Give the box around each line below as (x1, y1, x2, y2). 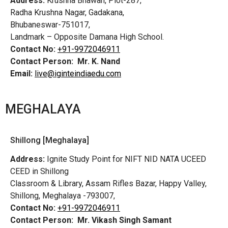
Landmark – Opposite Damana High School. (10, 32, 164, 42)
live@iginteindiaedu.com (35, 68, 121, 78)
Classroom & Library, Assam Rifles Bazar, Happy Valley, (10, 179, 209, 189)
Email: (10, 68, 33, 78)
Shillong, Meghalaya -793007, (10, 191, 115, 201)
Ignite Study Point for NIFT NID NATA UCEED (45, 154, 206, 164)
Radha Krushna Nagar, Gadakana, (10, 7, 124, 17)
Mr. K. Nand (77, 56, 120, 66)
